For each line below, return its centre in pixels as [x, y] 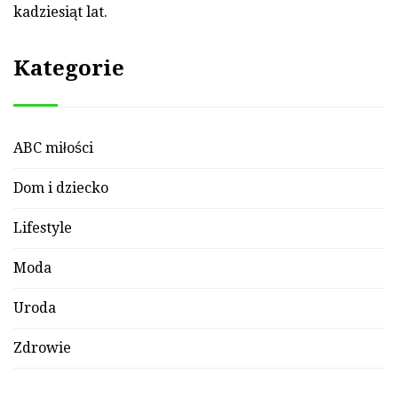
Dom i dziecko [61, 188]
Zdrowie [42, 348]
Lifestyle [43, 228]
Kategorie [69, 69]
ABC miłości [53, 148]
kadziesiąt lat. [60, 12]
